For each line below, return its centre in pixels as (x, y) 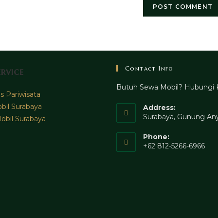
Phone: (156, 137)
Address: (159, 108)
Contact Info (149, 68)
